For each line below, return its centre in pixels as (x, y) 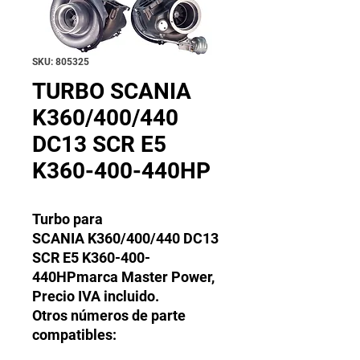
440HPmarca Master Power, (123, 277)
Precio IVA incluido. (96, 297)
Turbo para (67, 219)
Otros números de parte (109, 316)
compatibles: (74, 335)
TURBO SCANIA (112, 92)
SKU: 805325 (61, 62)
